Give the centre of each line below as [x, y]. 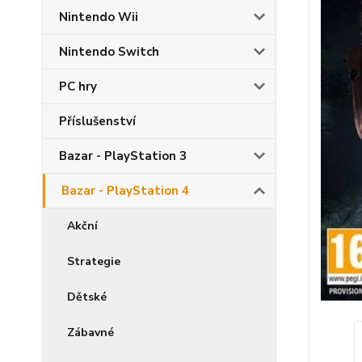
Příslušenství [97, 121]
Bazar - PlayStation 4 [125, 191]
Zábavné [90, 333]
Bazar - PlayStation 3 [123, 156]
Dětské [87, 297]
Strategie [94, 261]
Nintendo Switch [109, 52]
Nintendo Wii [99, 17]
